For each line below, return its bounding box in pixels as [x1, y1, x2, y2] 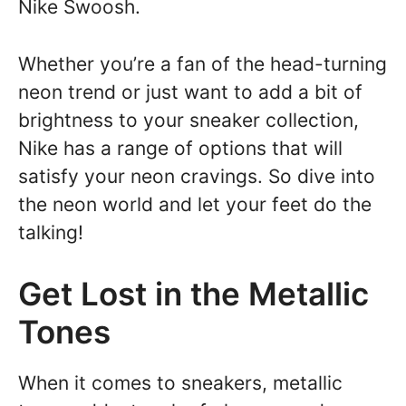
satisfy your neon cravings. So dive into [18, 164, 375, 188]
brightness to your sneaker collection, [18, 108, 359, 131]
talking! [18, 220, 83, 244]
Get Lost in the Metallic [18, 275, 369, 313]
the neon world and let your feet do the [18, 192, 372, 216]
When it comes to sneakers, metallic [18, 372, 343, 394]
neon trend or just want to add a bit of [18, 80, 362, 103]
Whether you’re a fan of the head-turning [18, 52, 387, 75]
